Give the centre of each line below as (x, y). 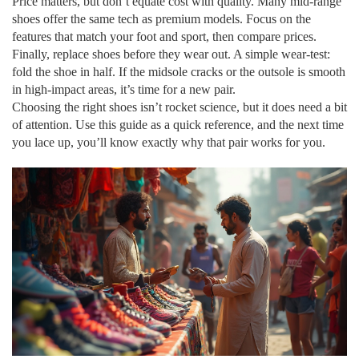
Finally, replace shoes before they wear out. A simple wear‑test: (171, 54)
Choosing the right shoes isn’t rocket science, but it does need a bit (179, 107)
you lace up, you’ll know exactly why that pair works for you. (169, 142)
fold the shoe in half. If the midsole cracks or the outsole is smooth (179, 72)
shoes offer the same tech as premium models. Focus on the (161, 19)
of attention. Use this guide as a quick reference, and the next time (178, 125)
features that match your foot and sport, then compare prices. (164, 36)
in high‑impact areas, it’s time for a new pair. (124, 89)
